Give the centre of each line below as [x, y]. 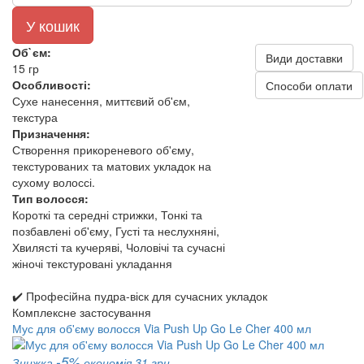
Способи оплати [309, 85]
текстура [35, 117]
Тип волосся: [50, 198]
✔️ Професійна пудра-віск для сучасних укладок [140, 296]
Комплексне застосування [82, 312]
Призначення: [51, 133]
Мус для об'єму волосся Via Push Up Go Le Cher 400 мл [162, 328]
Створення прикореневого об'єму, [103, 149]
